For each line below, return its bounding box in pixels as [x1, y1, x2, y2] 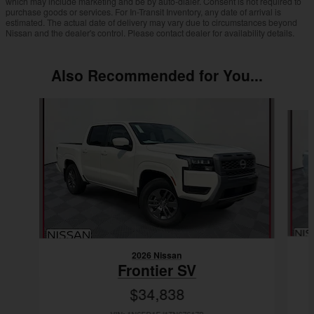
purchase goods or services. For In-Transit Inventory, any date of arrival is [6, 6, 281, 18]
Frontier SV [117, 259, 196, 281]
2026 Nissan [132, 249, 182, 262]
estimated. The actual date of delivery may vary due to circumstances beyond [6, 16, 297, 29]
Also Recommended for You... [51, 64, 263, 86]
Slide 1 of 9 [5, 97, 55, 112]
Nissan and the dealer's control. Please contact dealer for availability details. [6, 27, 294, 39]
